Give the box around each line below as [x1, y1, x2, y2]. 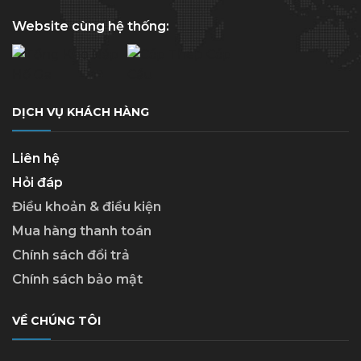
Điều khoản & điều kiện [12, 199, 161, 214]
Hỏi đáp [12, 175, 63, 190]
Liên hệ [12, 151, 60, 166]
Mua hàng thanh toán [12, 223, 151, 239]
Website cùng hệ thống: [12, 19, 169, 34]
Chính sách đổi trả [12, 247, 130, 263]
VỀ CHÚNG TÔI [12, 313, 101, 328]
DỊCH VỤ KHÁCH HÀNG [12, 105, 149, 119]
